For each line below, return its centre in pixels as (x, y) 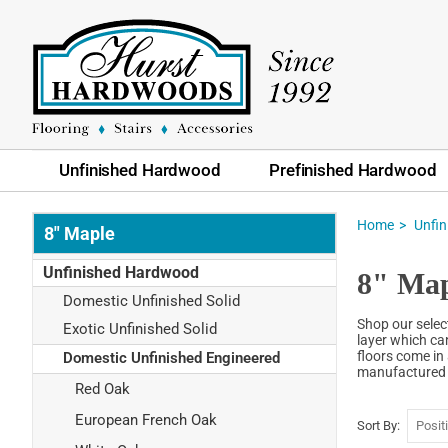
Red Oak (102, 389)
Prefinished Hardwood (353, 169)
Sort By (377, 425)
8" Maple (79, 233)
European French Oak (146, 419)
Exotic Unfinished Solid (140, 329)
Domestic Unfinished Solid (151, 300)
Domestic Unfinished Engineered (171, 358)
